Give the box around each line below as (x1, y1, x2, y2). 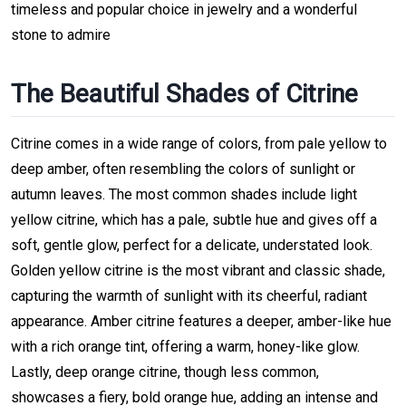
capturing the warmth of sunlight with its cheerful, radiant (11, 286, 367, 304)
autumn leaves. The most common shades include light (11, 185, 357, 203)
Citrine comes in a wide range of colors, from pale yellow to (11, 134, 387, 152)
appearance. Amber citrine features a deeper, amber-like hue (11, 312, 391, 330)
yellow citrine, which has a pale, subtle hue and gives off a (11, 210, 377, 228)
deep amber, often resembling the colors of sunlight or (11, 159, 355, 178)
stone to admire (11, 25, 111, 43)
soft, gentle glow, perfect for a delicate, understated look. (11, 236, 372, 254)
